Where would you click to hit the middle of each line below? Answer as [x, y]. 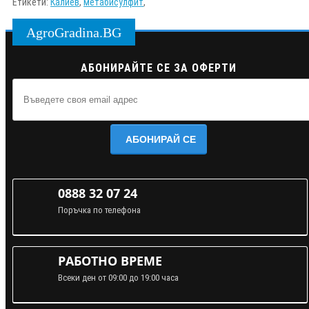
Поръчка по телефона [99, 210]
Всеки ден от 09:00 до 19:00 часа [118, 277]
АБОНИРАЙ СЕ [160, 139]
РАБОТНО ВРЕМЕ [110, 260]
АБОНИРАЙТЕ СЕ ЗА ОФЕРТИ [158, 68]
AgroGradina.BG [74, 32]
